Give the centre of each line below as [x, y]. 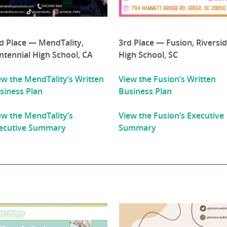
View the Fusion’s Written [167, 79]
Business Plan [145, 91]
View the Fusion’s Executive [172, 116]
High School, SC [148, 55]
